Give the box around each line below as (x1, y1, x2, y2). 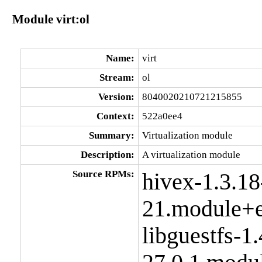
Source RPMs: (72, 168, 135, 180)
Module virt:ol (12, 12, 89, 26)
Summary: (88, 129, 135, 141)
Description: (80, 149, 135, 160)
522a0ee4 (142, 110, 182, 122)
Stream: (99, 71, 135, 83)
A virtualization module (142, 149, 240, 160)
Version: (98, 91, 135, 102)
